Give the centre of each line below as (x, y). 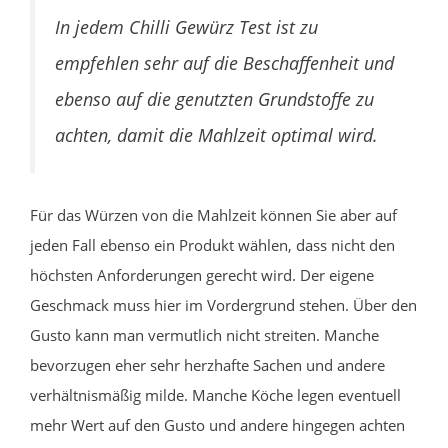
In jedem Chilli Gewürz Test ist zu (186, 26)
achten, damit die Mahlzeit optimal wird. (216, 134)
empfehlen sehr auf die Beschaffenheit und (224, 62)
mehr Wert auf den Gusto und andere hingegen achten (217, 424)
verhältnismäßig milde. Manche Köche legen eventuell (215, 394)
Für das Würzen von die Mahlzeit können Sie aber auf (213, 214)
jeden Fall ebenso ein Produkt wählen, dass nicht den (212, 244)
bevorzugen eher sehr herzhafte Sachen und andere (207, 364)
